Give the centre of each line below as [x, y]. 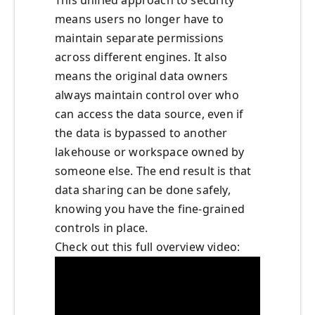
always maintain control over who [147, 95]
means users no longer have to [140, 19]
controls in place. [102, 228]
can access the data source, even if [149, 114]
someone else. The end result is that [153, 171]
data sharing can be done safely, [143, 190]
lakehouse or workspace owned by [150, 152]
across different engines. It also [141, 57]
